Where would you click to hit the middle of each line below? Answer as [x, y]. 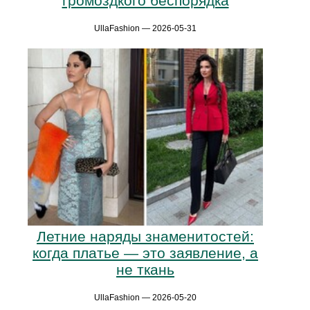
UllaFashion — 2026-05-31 [145, 29]
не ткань [145, 270]
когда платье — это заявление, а [145, 253]
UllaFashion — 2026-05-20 [145, 298]
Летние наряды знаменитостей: [145, 237]
